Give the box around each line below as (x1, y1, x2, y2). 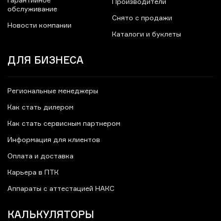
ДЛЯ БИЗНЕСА (7, 54, 83, 67)
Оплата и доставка (7, 153, 74, 160)
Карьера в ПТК (7, 169, 59, 177)
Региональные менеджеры (7, 88, 98, 95)
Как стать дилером (7, 104, 74, 111)
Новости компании (7, 22, 72, 30)
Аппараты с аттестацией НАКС (7, 185, 114, 193)
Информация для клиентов (7, 137, 100, 144)
